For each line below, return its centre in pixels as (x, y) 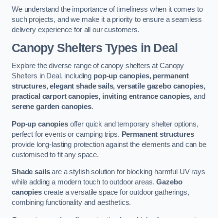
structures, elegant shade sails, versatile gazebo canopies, (109, 86)
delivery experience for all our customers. (76, 30)
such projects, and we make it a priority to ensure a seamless (107, 20)
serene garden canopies (52, 107)
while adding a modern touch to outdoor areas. (84, 182)
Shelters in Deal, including (53, 76)
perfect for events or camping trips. (67, 134)
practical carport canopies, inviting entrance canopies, (102, 97)
